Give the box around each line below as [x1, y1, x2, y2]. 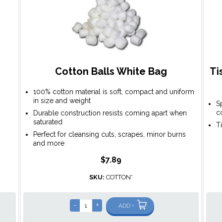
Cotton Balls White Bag [55, 65, 167, 78]
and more [33, 139, 64, 148]
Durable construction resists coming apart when [33, 109, 187, 117]
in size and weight [33, 97, 91, 105]
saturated [33, 118, 62, 126]
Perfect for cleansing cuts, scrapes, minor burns [33, 130, 186, 139]
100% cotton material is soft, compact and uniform [33, 88, 194, 96]
